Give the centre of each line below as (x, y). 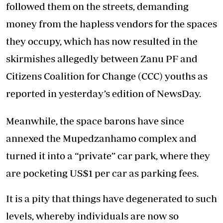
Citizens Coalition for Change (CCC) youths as (107, 76)
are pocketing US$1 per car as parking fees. (102, 173)
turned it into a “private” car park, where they (108, 156)
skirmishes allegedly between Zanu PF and (102, 58)
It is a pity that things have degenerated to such (111, 198)
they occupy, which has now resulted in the (102, 41)
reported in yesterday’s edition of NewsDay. (104, 93)
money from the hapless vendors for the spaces (111, 24)
